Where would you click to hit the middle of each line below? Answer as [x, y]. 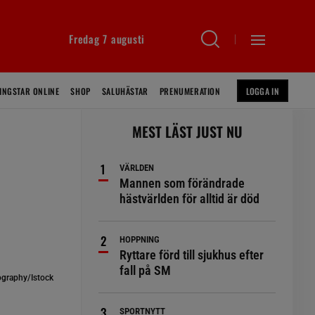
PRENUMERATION [190, 91]
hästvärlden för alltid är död [190, 199]
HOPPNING [140, 239]
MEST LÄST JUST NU [187, 131]
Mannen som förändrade [182, 183]
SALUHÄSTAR [125, 91]
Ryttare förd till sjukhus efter [192, 255]
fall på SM [146, 270]
